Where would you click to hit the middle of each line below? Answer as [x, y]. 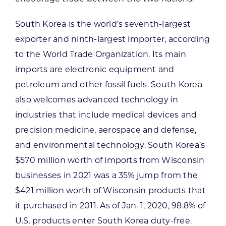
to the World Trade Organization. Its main [100, 54]
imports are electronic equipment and [95, 69]
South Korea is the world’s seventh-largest [103, 24]
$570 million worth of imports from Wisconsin [110, 160]
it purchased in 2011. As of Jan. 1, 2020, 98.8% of [110, 205]
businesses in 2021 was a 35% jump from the [106, 175]
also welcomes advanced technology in [97, 99]
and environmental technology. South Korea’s [110, 145]
